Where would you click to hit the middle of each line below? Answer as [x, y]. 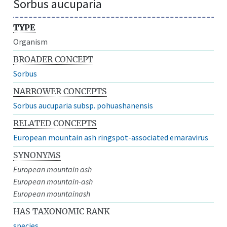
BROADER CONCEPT [53, 59]
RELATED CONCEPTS [55, 123]
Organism [31, 41]
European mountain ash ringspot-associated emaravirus [111, 137]
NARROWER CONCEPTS [60, 91]
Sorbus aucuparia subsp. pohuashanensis [83, 105]
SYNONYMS [37, 155]
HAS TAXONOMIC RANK [62, 211]
